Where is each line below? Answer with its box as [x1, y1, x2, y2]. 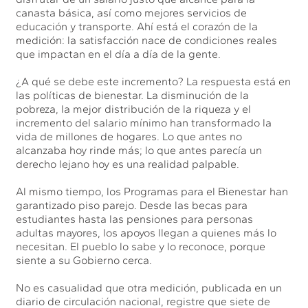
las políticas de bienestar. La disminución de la [16, 88, 250, 102]
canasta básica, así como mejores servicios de [16, 5, 247, 19]
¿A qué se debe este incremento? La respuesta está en [16, 74, 291, 88]
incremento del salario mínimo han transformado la [16, 115, 272, 129]
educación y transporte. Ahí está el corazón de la [16, 19, 258, 33]
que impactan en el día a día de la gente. [16, 47, 221, 60]
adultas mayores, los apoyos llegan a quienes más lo [16, 225, 277, 239]
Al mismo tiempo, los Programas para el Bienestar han [16, 184, 289, 198]
